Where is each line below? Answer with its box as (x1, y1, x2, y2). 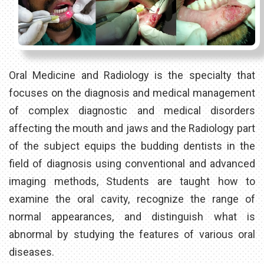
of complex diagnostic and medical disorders (9, 104, 255, 117)
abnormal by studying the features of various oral (9, 227, 255, 240)
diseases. (9, 245, 54, 258)
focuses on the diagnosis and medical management (9, 86, 255, 99)
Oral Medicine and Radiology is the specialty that (9, 68, 255, 81)
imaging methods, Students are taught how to (9, 174, 255, 187)
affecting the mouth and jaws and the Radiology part (9, 121, 255, 134)
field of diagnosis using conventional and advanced (9, 157, 255, 170)
